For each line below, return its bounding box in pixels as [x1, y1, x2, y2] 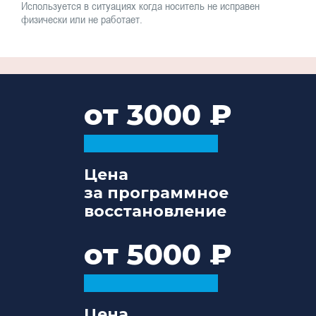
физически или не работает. [21, 12, 142, 25]
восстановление [84, 202, 226, 221]
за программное [84, 183, 229, 203]
